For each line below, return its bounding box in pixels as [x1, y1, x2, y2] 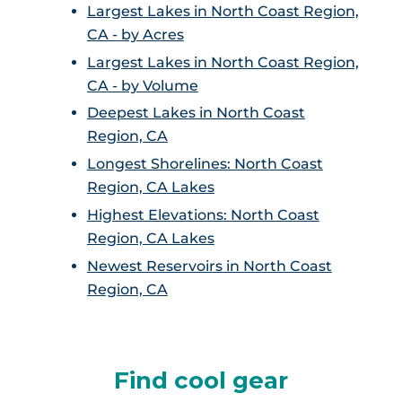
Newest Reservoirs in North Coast [86, 257, 332, 275]
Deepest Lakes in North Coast [86, 104, 305, 122]
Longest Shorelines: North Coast [86, 155, 323, 173]
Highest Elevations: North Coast [86, 205, 319, 223]
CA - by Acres [86, 25, 184, 43]
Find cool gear [113, 365, 288, 395]
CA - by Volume [86, 76, 198, 94]
